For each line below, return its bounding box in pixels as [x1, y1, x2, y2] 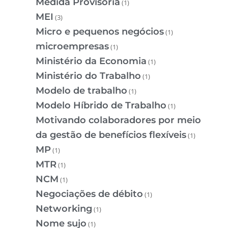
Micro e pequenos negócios [36, 26, 164, 38]
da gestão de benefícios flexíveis [36, 129, 186, 141]
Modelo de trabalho [36, 85, 127, 97]
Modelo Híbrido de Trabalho [36, 100, 166, 111]
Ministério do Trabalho [36, 70, 141, 82]
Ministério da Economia [36, 55, 147, 67]
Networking [36, 203, 92, 215]
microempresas [36, 41, 109, 52]
